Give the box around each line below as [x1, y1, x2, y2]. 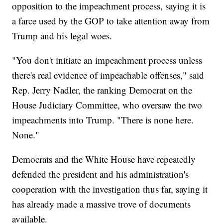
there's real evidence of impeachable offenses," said [12, 68, 205, 81]
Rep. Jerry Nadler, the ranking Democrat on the [12, 83, 193, 96]
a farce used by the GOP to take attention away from [12, 14, 210, 27]
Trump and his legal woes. [12, 29, 112, 42]
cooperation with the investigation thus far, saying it [12, 182, 208, 195]
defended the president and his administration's [12, 167, 189, 180]
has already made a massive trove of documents [12, 197, 191, 210]
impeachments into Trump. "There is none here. [12, 113, 194, 126]
